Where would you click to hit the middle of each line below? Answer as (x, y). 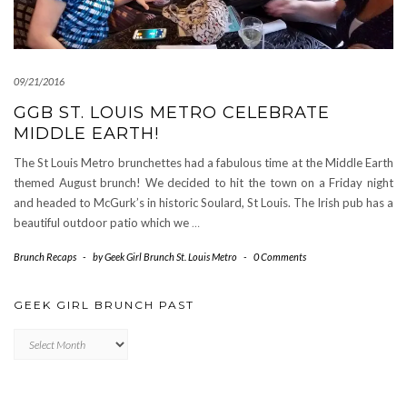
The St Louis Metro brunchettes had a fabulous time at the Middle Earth (203, 163)
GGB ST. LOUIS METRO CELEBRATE (172, 113)
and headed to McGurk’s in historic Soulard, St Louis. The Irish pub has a (203, 203)
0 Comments (280, 257)
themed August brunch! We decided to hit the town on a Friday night (203, 183)
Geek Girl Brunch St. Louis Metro (171, 257)
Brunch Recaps (45, 257)
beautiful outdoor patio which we (103, 223)
